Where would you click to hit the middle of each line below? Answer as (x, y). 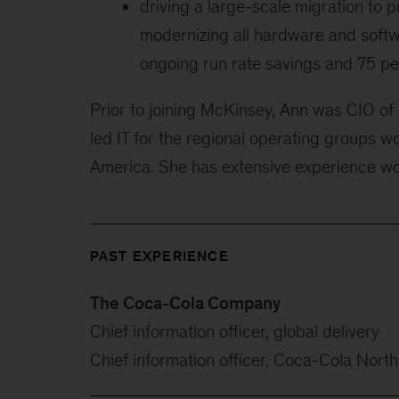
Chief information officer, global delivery (234, 331)
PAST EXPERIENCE (159, 256)
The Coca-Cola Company (185, 302)
